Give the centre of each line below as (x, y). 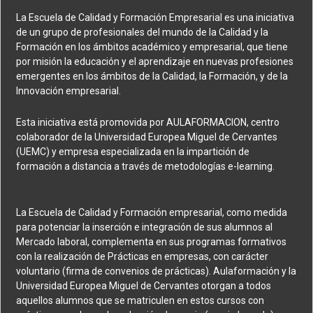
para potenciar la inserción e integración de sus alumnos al (145, 227)
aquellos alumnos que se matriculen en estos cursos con (140, 300)
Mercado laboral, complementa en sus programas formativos (152, 241)
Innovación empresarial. (69, 90)
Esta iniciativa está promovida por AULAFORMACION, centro (148, 122)
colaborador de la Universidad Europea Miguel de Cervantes (147, 137)
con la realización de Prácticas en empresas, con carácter (143, 256)
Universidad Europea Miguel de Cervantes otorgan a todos (144, 285)
